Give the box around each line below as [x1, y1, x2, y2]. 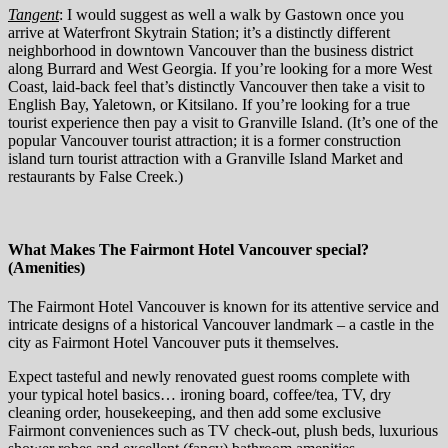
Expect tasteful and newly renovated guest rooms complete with [8, 368, 410, 386]
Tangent [8, 5, 59, 23]
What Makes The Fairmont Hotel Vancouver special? [8, 240, 369, 258]
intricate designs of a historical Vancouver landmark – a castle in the [8, 316, 434, 334]
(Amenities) [8, 258, 85, 276]
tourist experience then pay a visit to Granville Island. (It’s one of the [8, 113, 438, 131]
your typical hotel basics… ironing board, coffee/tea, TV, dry [8, 386, 391, 404]
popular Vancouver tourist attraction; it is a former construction [8, 131, 401, 149]
